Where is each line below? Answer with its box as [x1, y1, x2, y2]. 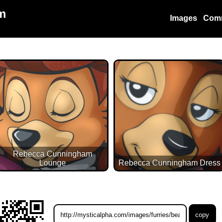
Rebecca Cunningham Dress [118, 159, 221, 167]
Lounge [39, 159, 66, 167]
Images [170, 14, 197, 22]
